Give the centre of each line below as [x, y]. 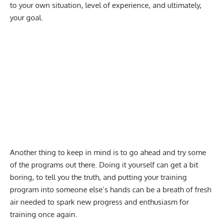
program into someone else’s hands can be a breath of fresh [111, 190]
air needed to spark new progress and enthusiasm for [99, 202]
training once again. [44, 215]
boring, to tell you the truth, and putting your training [98, 177]
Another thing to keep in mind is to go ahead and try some [108, 153]
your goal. [27, 18]
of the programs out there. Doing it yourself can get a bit [104, 165]
